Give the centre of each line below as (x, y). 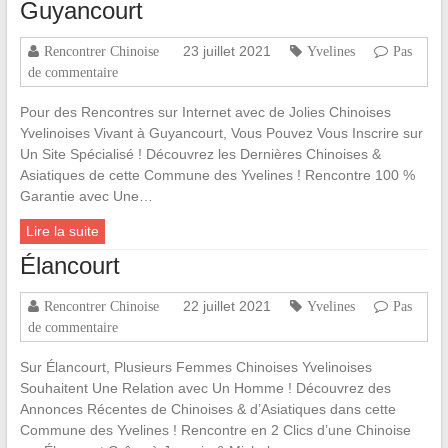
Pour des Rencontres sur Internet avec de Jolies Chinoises (205, 112)
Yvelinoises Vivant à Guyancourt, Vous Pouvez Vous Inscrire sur (221, 133)
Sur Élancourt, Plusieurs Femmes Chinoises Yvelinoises (195, 367)
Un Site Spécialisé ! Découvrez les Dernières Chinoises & (200, 154)
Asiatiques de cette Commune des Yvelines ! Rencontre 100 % (217, 175)
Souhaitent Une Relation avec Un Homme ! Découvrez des (205, 388)
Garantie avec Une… (86, 196)
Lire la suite (62, 231)
